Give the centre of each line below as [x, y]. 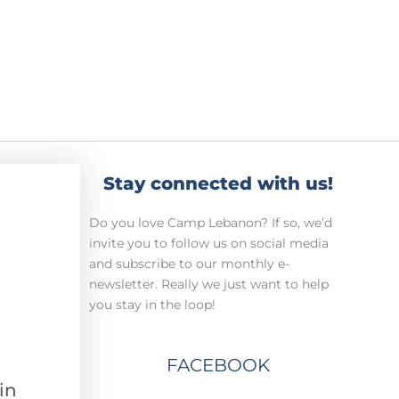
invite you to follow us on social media [208, 243]
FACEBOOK [218, 366]
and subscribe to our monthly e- [189, 263]
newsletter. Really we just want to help [208, 284]
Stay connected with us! [218, 183]
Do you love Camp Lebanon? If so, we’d [210, 222]
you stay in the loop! [152, 304]
